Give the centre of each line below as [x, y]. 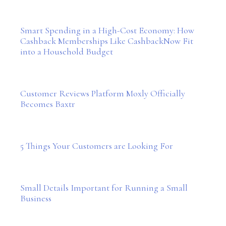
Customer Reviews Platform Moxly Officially [103, 93]
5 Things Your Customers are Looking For [97, 146]
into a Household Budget [67, 51]
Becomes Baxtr [48, 104]
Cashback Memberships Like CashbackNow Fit [107, 41]
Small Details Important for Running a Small [104, 188]
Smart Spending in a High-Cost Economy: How [107, 30]
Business [36, 198]
